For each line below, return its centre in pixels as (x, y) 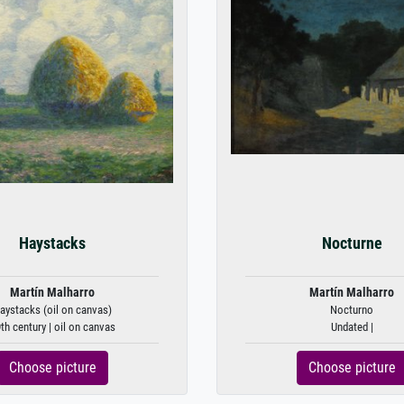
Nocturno (352, 310)
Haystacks (52, 243)
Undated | (352, 327)
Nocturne (352, 243)
